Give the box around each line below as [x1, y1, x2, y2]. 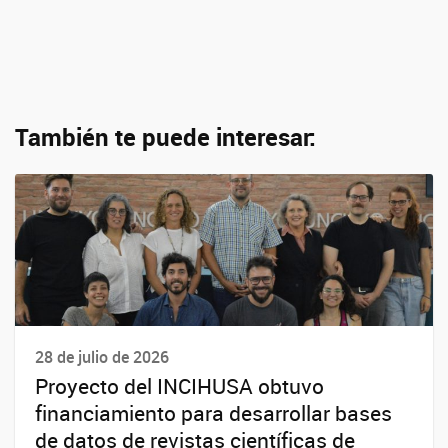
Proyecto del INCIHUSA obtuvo [35, 371, 324, 400]
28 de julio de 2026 [35, 345, 169, 368]
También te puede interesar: [15, 120, 316, 153]
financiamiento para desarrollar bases [35, 398, 392, 427]
